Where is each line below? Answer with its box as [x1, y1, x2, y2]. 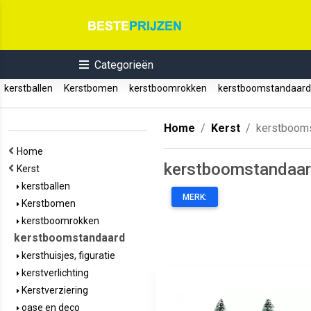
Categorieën [94, 58, 153, 72]
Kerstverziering [19, 285, 88, 296]
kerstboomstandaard [14, 231, 125, 244]
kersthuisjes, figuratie [19, 250, 115, 261]
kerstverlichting [19, 267, 89, 278]
